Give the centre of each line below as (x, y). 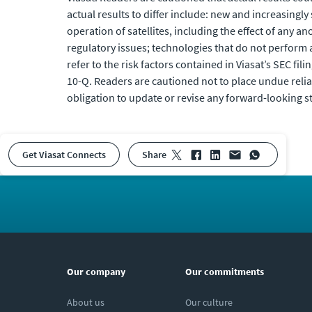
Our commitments (225, 272)
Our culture (209, 302)
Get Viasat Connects (67, 155)
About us (86, 302)
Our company (96, 272)
